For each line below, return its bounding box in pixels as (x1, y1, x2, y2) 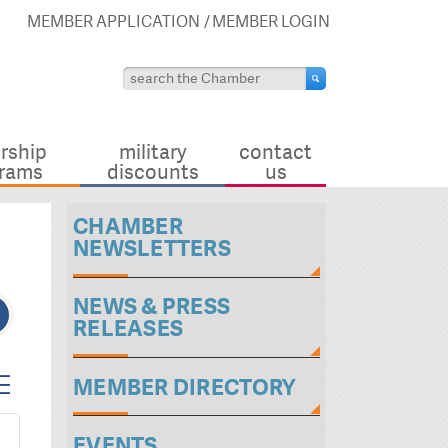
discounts (106, 159, 199, 186)
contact (239, 139, 312, 166)
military (118, 139, 187, 166)
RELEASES (73, 314, 184, 344)
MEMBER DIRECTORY (73, 372, 296, 402)
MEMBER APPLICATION (27, 10, 200, 32)
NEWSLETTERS (73, 234, 232, 264)
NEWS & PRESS (73, 292, 231, 322)
